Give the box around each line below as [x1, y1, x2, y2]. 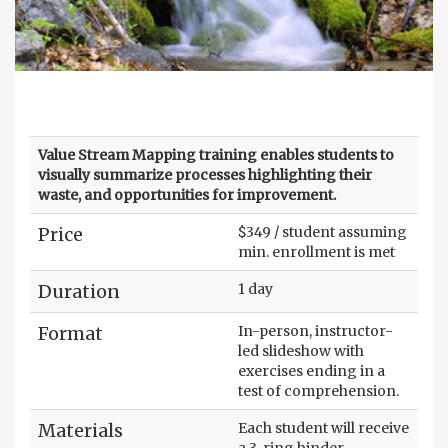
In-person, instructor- [238, 321, 393, 340]
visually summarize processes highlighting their [38, 165, 372, 184]
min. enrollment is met [238, 242, 395, 261]
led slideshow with [238, 341, 364, 360]
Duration [38, 279, 120, 303]
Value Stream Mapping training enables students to [38, 145, 394, 164]
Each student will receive [238, 418, 409, 437]
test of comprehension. [238, 381, 399, 400]
